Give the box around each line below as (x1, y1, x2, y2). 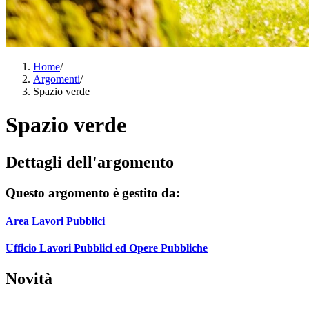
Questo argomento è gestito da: (6, 185, 180, 200)
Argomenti (33, 73, 80, 85)
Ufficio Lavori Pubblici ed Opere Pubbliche (6, 242, 208, 255)
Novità (6, 269, 52, 288)
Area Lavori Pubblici (6, 215, 105, 228)
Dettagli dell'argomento (6, 152, 174, 171)
